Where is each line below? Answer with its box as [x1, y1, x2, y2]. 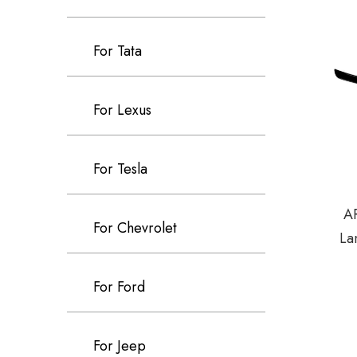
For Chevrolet [93, 218, 177, 238]
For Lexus [93, 100, 151, 120]
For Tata [93, 41, 142, 61]
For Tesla [93, 159, 147, 179]
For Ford [93, 277, 145, 297]
